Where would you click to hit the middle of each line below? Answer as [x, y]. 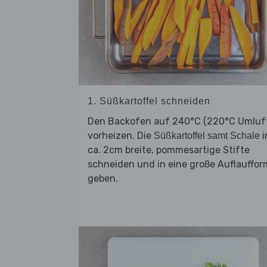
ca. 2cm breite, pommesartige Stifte [169, 150]
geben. [103, 179]
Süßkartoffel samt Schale [207, 136]
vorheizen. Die [121, 136]
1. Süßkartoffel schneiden [149, 101]
